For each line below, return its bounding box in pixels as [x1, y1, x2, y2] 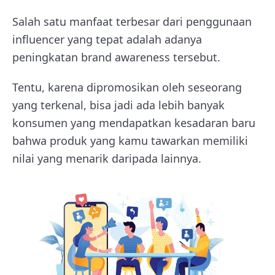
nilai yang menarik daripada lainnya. [12, 150, 201, 166]
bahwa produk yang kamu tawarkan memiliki [12, 133, 248, 148]
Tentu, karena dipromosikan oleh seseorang [12, 79, 242, 95]
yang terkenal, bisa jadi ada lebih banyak [12, 97, 225, 112]
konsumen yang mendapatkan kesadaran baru [12, 115, 255, 130]
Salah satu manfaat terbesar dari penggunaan [12, 14, 252, 29]
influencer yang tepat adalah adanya [12, 31, 202, 47]
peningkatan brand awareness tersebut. [12, 49, 220, 64]
